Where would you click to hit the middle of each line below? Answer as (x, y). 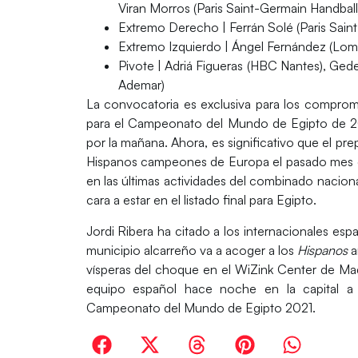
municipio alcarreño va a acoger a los (192, 250)
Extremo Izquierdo (169, 47)
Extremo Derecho (168, 28)
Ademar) (143, 85)
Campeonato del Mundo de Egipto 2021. (202, 307)
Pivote (137, 66)
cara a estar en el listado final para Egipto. (203, 200)
